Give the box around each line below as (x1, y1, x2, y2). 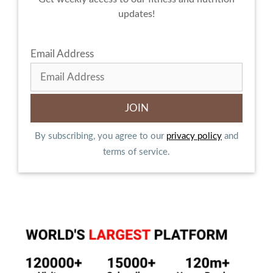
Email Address (30, 48, 94, 59)
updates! (118, 9, 155, 19)
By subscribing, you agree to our (35, 131, 166, 141)
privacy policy (166, 131, 222, 141)
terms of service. (103, 147, 170, 157)
